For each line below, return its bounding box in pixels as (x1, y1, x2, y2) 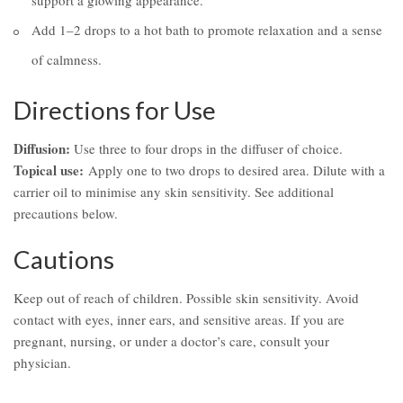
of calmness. (31, 50, 102, 69)
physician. (13, 354, 71, 372)
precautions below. (13, 204, 118, 223)
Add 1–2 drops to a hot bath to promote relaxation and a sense (31, 21, 382, 40)
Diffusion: (13, 139, 70, 159)
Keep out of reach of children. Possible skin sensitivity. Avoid (13, 289, 359, 308)
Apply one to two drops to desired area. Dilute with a (84, 161, 385, 180)
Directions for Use (13, 94, 216, 126)
